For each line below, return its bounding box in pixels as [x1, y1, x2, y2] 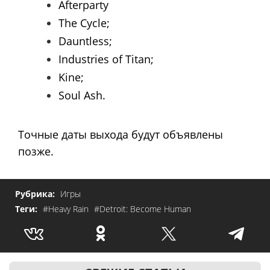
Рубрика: [15, 188, 57, 200]
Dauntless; [58, 33, 112, 48]
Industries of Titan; [58, 51, 154, 66]
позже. [18, 143, 54, 159]
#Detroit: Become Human [94, 203, 191, 215]
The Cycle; [58, 15, 110, 30]
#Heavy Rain [43, 203, 91, 215]
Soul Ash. [58, 87, 105, 102]
